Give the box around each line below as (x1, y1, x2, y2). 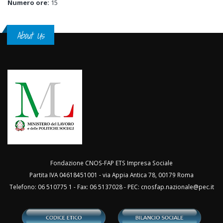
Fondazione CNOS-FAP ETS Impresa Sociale (50, 159, 173, 167)
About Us (17, 28, 44, 43)
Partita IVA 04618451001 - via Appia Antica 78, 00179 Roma (29, 171, 194, 179)
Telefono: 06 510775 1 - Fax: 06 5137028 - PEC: (9, 183, 141, 191)
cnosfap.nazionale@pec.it (140, 183, 214, 191)
